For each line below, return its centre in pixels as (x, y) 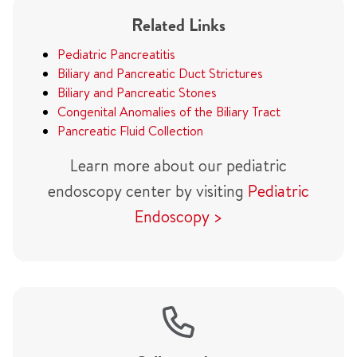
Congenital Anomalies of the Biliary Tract (169, 112)
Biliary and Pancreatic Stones (137, 92)
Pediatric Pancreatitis (116, 54)
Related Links (178, 25)
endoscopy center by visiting (148, 191)
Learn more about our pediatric (178, 165)
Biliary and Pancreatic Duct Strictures (160, 73)
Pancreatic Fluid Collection (130, 131)
